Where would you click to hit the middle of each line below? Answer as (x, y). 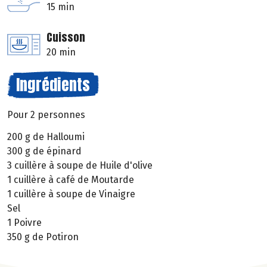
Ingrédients (53, 85)
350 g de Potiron (43, 237)
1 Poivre (24, 223)
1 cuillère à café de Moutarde (71, 180)
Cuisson (66, 38)
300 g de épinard (44, 151)
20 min (61, 52)
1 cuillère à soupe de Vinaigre (71, 194)
